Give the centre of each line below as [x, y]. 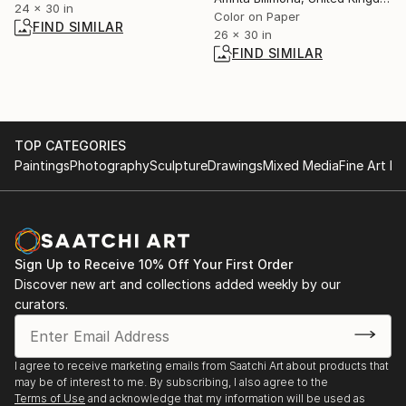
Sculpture [179, 165]
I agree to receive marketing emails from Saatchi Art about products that [202, 365]
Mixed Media [301, 165]
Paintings [42, 165]
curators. [41, 304]
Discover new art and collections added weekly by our [178, 284]
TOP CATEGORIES [70, 145]
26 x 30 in [243, 34]
